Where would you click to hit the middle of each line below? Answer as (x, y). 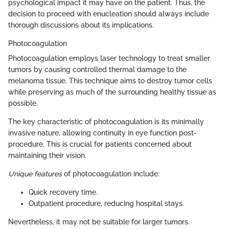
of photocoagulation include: (111, 174)
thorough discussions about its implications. (81, 25)
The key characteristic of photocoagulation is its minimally (106, 122)
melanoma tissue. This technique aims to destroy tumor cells (110, 81)
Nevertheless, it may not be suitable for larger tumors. (99, 222)
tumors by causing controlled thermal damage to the (97, 70)
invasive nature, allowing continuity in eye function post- (102, 133)
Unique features (35, 174)
